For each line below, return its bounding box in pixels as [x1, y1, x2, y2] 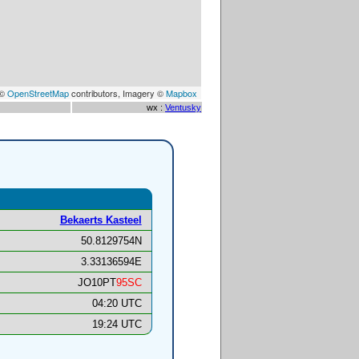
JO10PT [77, 276, 116, 289]
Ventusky [165, 103, 201, 112]
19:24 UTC [91, 318, 142, 331]
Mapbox [166, 87, 197, 99]
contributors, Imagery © [69, 87, 166, 99]
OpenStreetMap [7, 87, 69, 99]
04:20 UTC [91, 297, 142, 310]
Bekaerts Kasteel [59, 214, 142, 227]
